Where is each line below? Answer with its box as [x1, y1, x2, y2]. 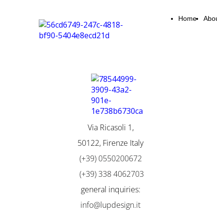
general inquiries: [80, 184, 140, 195]
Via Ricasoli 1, [87, 122, 134, 133]
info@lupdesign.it [80, 200, 140, 210]
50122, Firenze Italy [77, 138, 143, 148]
